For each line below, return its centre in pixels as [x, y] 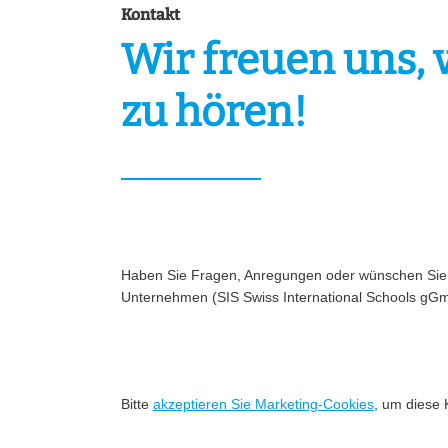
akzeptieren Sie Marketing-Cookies [263, 404]
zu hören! [213, 112]
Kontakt [150, 15]
